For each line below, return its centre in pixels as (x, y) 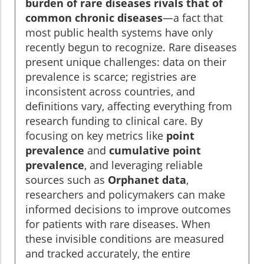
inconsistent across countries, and (110, 91)
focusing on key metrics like (96, 135)
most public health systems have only (119, 32)
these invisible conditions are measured (125, 238)
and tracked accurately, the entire (108, 253)
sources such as (67, 179)
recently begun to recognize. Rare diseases (131, 47)
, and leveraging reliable (143, 165)
